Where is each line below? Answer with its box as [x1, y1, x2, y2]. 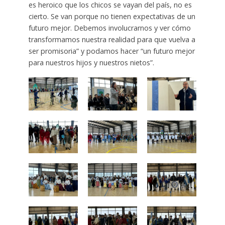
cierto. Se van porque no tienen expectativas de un [28, 12, 195, 22]
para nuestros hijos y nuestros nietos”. [28, 58, 154, 68]
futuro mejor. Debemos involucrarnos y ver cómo [28, 23, 191, 33]
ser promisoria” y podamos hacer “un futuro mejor [28, 46, 195, 56]
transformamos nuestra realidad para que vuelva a [28, 35, 195, 45]
